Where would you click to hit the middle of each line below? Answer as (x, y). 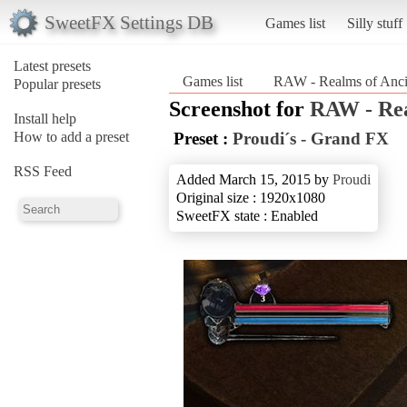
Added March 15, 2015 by (254, 179)
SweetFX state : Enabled (247, 215)
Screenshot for (239, 109)
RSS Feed (43, 171)
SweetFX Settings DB (129, 22)
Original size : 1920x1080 (251, 197)
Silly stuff (374, 23)
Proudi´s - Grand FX (311, 138)
